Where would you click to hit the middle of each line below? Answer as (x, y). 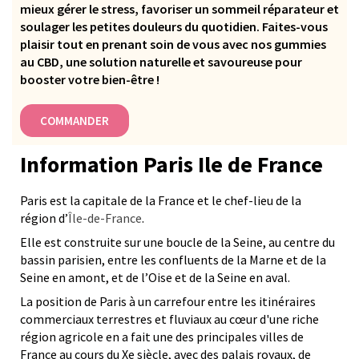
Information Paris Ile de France (171, 165)
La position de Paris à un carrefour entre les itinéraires (168, 302)
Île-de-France (105, 218)
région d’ (44, 218)
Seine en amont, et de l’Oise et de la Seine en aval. (155, 278)
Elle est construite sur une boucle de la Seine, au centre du (177, 242)
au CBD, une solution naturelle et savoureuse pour (161, 62)
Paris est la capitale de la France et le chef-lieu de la (161, 201)
